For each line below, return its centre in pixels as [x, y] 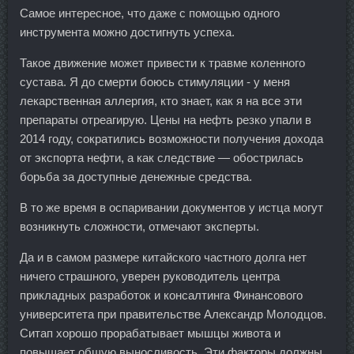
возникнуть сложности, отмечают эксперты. [139, 227]
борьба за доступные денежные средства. [136, 177]
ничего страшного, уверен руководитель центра [150, 277]
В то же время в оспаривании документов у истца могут [171, 208]
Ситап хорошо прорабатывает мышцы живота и [150, 333]
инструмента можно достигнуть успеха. [127, 32]
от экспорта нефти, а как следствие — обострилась [162, 158]
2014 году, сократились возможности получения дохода [171, 139]
